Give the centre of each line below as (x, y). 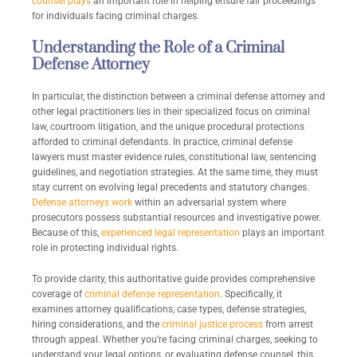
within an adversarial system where (209, 203)
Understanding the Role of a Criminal (158, 49)
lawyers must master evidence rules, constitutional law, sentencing (174, 157)
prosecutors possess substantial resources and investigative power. (177, 218)
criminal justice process (212, 325)
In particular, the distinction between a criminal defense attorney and (178, 97)
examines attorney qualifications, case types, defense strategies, (169, 310)
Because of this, (67, 233)
